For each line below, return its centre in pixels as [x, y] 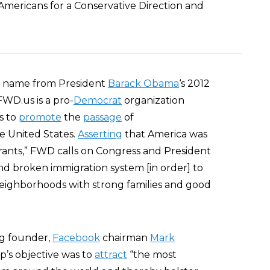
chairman [125, 238]
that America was [165, 134]
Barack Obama [143, 83]
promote [40, 117]
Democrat [98, 100]
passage [102, 117]
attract [111, 255]
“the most [152, 255]
